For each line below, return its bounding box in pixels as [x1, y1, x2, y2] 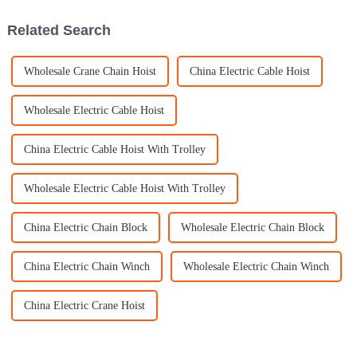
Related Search [6, 22, 111, 38]
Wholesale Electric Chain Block [180, 222, 324, 234]
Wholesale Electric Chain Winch [182, 261, 329, 273]
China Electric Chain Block [23, 222, 147, 234]
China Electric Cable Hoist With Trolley [23, 143, 206, 156]
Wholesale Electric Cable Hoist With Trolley [23, 182, 226, 195]
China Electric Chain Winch [23, 261, 150, 273]
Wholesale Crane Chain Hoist [23, 65, 156, 78]
